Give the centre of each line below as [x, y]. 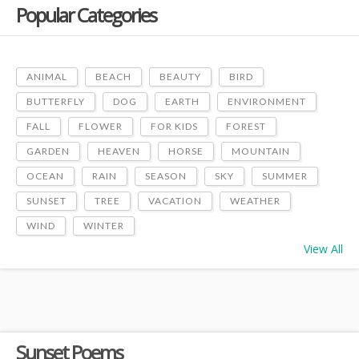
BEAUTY [180, 77]
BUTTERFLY [56, 101]
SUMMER [285, 176]
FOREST [246, 126]
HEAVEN [119, 151]
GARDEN [48, 151]
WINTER [104, 226]
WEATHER [255, 201]
